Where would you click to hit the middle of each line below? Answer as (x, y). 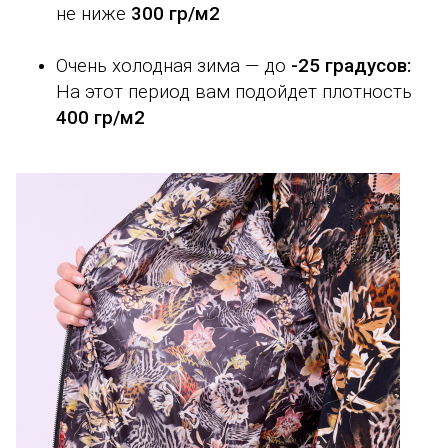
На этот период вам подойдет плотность (234, 91)
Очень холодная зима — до (173, 65)
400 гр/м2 (100, 117)
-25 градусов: (351, 65)
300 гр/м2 (175, 13)
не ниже (93, 13)
